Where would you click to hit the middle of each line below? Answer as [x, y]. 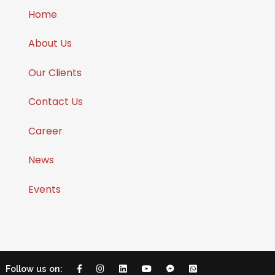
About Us [50, 44]
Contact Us [56, 102]
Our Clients [55, 72]
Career [45, 131]
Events [45, 189]
